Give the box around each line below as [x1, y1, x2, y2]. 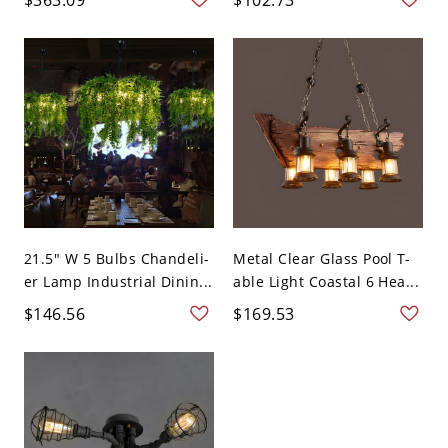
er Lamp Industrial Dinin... [23, 272, 213, 292]
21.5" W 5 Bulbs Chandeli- [23, 249, 210, 269]
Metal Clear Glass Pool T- [233, 249, 411, 269]
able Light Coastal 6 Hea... [233, 272, 420, 292]
